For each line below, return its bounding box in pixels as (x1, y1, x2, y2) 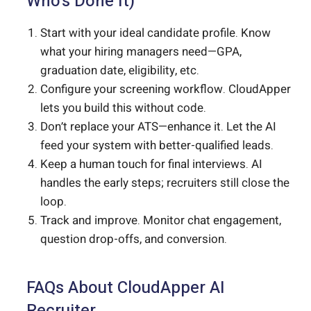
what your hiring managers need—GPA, (40, 43, 242, 61)
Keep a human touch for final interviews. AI (40, 155, 262, 174)
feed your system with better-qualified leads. (40, 137, 274, 155)
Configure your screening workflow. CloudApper (40, 81, 291, 99)
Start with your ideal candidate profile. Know (40, 24, 271, 42)
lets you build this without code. (40, 99, 206, 117)
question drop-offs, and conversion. (40, 230, 227, 249)
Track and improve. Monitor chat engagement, (40, 212, 281, 230)
